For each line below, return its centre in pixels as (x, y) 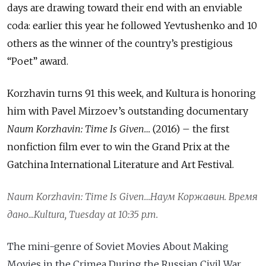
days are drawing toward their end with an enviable (125, 7)
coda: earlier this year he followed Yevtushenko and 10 (132, 25)
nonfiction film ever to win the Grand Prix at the (118, 146)
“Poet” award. (38, 61)
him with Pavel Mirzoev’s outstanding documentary (128, 111)
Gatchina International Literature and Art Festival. (121, 164)
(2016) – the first (191, 129)
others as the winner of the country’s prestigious (120, 43)
